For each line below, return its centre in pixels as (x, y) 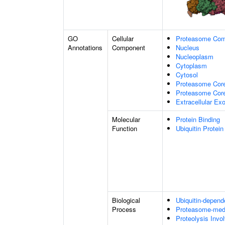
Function (125, 128)
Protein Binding (198, 119)
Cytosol (187, 75)
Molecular (126, 119)
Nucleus (188, 47)
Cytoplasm (191, 66)
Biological (126, 200)
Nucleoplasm (195, 57)
